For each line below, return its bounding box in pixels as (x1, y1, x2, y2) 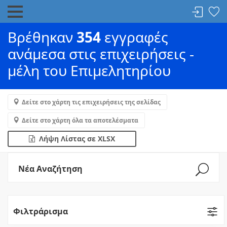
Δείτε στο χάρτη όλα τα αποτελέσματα (22, 116, 138, 125)
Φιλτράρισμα (13, 206, 68, 217)
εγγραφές (101, 27, 168, 47)
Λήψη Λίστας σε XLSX (35, 134, 115, 143)
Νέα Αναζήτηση (18, 163, 83, 174)
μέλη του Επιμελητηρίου (8, 61, 171, 80)
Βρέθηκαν (8, 27, 77, 47)
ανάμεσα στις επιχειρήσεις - (8, 44, 194, 63)
